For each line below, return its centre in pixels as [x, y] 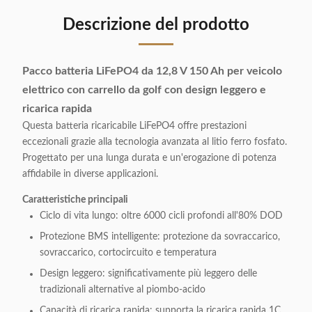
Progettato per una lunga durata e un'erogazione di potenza [149, 158]
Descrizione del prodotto [156, 25]
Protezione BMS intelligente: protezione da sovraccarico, [160, 237]
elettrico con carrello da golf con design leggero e [144, 90]
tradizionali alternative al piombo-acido [123, 290]
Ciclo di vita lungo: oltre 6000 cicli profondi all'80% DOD [161, 216]
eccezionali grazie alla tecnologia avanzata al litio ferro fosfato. [155, 142]
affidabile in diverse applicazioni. [90, 174]
